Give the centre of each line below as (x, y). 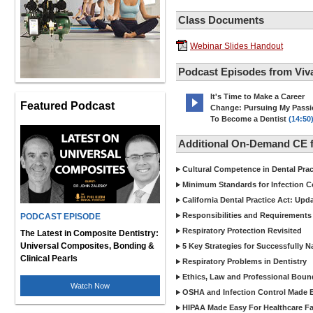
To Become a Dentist (248, 119)
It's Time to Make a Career (257, 96)
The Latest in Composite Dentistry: (89, 233)
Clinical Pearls (49, 259)
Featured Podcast (67, 105)
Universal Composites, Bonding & (87, 246)
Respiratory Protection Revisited (242, 231)
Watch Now (90, 286)
